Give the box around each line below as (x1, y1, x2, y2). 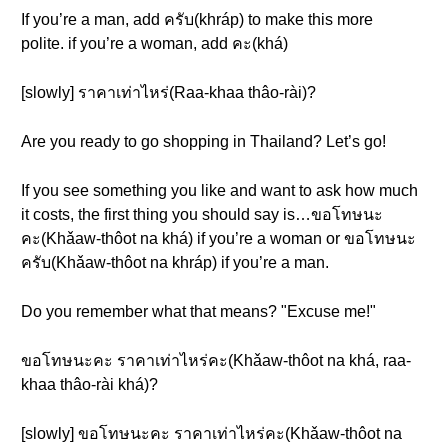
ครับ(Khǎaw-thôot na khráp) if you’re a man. (21, 254, 329, 271)
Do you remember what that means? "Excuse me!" (21, 303, 376, 320)
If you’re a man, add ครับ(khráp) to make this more (21, 11, 373, 28)
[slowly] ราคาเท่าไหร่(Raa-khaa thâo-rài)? (21, 84, 316, 101)
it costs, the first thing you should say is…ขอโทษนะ (21, 206, 383, 223)
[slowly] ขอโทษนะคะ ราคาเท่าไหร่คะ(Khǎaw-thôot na (21, 425, 402, 442)
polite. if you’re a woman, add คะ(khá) (21, 35, 288, 52)
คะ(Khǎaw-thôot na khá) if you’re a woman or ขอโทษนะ (21, 230, 416, 247)
